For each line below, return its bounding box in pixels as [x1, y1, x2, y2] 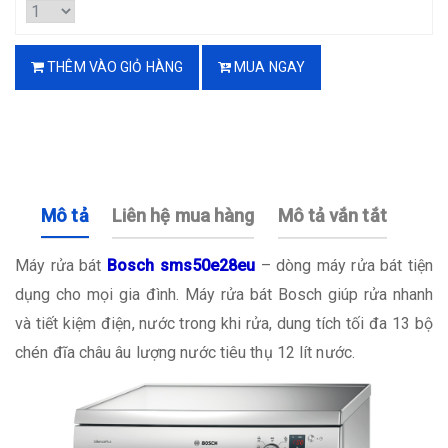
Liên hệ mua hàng [111, 205, 255, 226]
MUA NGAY [231, 59, 306, 75]
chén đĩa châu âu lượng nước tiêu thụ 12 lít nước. [15, 342, 355, 362]
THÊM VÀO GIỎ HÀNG [44, 59, 183, 75]
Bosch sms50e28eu [106, 255, 261, 275]
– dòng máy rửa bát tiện [260, 255, 433, 275]
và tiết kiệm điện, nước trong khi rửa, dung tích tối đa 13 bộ [15, 313, 433, 333]
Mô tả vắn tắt [277, 205, 387, 226]
